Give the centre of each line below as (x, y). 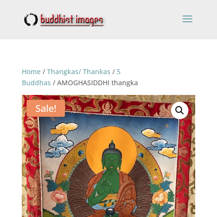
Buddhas (36, 83)
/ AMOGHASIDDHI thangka (94, 83)
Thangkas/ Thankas (78, 71)
